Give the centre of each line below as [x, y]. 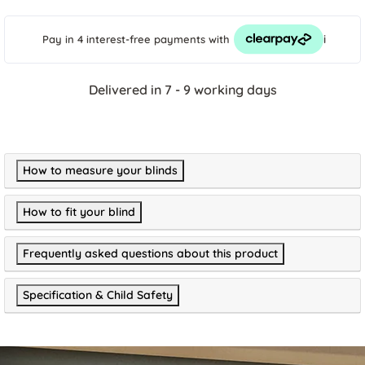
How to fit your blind [79, 211]
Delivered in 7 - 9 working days [182, 89]
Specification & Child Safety [98, 295]
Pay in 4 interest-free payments [125, 39]
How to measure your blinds [100, 170]
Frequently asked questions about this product [150, 253]
